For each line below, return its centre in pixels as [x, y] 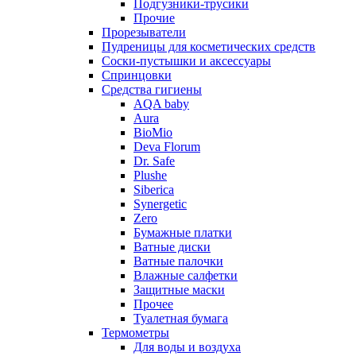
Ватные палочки [178, 261]
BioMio [153, 132]
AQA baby [161, 104]
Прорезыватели [144, 32]
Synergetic [160, 204]
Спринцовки [137, 75]
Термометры [135, 333]
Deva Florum [167, 147]
